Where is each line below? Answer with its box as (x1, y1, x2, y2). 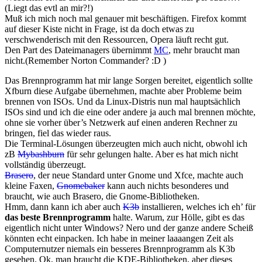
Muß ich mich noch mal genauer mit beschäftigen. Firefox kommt (5, 13, 246, 24)
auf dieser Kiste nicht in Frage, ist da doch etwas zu (5, 24, 194, 35)
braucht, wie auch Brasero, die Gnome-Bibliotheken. (5, 191, 199, 202)
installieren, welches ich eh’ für (139, 202, 256, 212)
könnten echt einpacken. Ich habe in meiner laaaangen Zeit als (5, 233, 233, 244)
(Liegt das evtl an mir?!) (5, 3, 93, 13)
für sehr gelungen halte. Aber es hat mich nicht (64, 149, 238, 160)
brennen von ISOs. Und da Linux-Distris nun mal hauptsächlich (5, 96, 240, 107)
